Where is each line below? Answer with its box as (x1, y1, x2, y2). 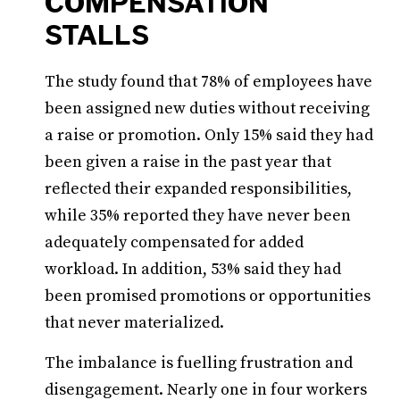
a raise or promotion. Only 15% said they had (45, 125, 373, 146)
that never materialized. (45, 312, 224, 333)
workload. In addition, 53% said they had (45, 259, 341, 279)
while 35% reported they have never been (45, 205, 351, 226)
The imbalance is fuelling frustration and (45, 353, 353, 373)
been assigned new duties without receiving (45, 98, 370, 119)
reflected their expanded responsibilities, (45, 179, 352, 199)
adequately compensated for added (45, 232, 304, 253)
